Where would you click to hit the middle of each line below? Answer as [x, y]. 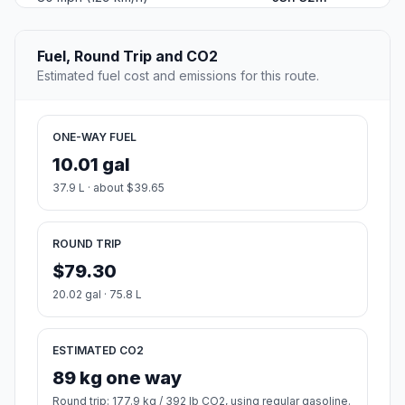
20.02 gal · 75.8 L [97, 295]
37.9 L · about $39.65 [108, 188]
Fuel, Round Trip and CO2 [127, 57]
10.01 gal [91, 165]
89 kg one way [117, 378]
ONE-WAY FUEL [94, 137]
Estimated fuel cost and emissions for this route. [178, 76]
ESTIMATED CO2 [98, 351]
